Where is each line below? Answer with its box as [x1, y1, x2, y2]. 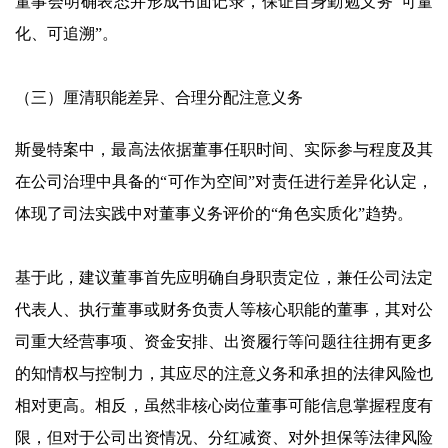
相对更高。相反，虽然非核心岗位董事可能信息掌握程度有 [15, 397, 433, 415]
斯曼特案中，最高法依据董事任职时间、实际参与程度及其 [15, 141, 433, 159]
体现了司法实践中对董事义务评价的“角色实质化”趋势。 [15, 205, 413, 223]
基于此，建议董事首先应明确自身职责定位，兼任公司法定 [15, 269, 433, 287]
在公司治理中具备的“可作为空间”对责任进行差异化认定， [15, 173, 433, 191]
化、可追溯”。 [15, 25, 118, 43]
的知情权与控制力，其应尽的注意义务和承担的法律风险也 [15, 365, 433, 383]
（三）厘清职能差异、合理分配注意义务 [15, 89, 303, 107]
